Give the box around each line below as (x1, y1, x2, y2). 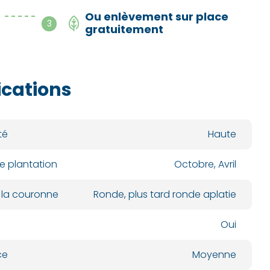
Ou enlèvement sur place (85, 9, 228, 24)
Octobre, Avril (174, 157, 236, 171)
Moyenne (192, 248, 236, 262)
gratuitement (85, 22, 163, 37)
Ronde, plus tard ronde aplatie (93, 187, 236, 201)
